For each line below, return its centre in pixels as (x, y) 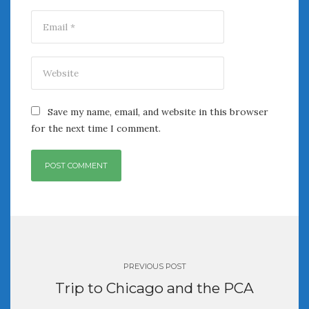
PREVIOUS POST (154, 266)
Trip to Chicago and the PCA (154, 288)
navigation (52, 246)
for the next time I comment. (96, 128)
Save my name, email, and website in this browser (158, 111)
